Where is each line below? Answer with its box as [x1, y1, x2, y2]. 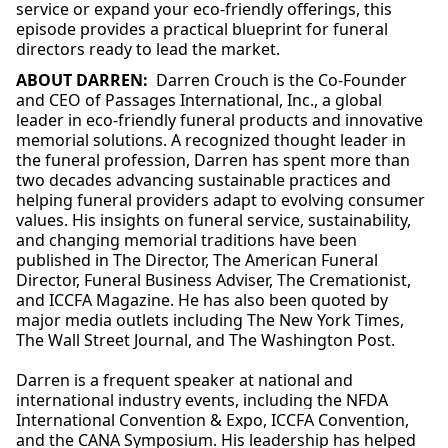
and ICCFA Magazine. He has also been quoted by [16, 289, 388, 311]
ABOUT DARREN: [16, 69, 148, 91]
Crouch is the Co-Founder [210, 69, 407, 91]
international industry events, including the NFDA [16, 389, 388, 411]
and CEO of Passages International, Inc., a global [16, 89, 382, 111]
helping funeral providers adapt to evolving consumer [16, 189, 425, 211]
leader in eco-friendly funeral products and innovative [16, 109, 423, 131]
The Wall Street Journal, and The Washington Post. [16, 329, 395, 351]
